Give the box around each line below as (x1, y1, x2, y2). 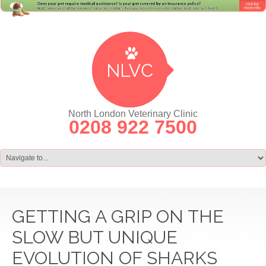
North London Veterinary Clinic (68, 108, 198, 119)
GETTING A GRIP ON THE (12, 205, 224, 227)
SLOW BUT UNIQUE (12, 226, 178, 248)
